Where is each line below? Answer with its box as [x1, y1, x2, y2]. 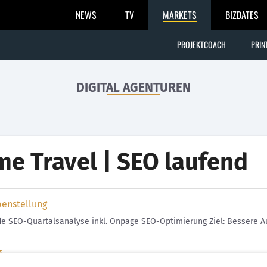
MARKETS [163, 8, 197, 22]
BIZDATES [225, 8, 259, 22]
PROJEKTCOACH [177, 38, 226, 51]
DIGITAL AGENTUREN [76, 80, 191, 95]
